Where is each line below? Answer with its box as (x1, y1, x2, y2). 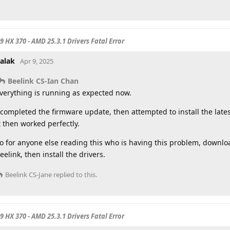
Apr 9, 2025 (20, 56, 53, 66)
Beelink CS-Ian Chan (8, 75, 79, 86)
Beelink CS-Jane (5, 169, 52, 179)
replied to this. (52, 169, 97, 179)
